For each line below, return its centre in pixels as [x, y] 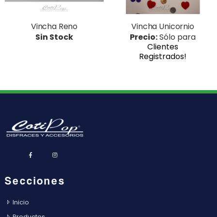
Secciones [35, 180]
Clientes [163, 46]
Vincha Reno [54, 26]
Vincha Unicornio [163, 26]
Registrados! [163, 56]
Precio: [144, 37]
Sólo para [177, 37]
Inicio [20, 202]
